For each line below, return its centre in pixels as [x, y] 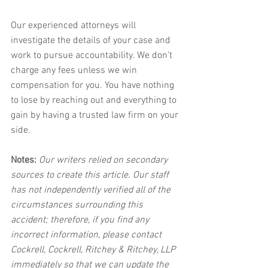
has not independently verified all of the [92, 191]
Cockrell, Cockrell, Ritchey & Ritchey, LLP [94, 250]
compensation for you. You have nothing [94, 86]
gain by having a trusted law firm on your [96, 116]
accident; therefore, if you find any [81, 220]
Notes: [24, 161]
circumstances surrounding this [78, 205]
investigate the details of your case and [92, 41]
